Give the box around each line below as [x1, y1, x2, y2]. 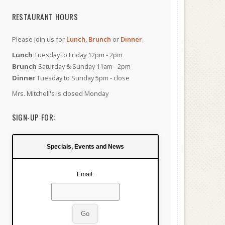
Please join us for [12, 35, 66, 44]
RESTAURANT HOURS [12, 11, 78, 22]
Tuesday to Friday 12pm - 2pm [32, 50, 123, 59]
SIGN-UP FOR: [12, 111, 55, 123]
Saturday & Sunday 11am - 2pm [36, 62, 131, 71]
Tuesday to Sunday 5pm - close [35, 73, 130, 82]
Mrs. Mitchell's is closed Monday [12, 89, 108, 98]
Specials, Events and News [46, 143, 124, 150]
